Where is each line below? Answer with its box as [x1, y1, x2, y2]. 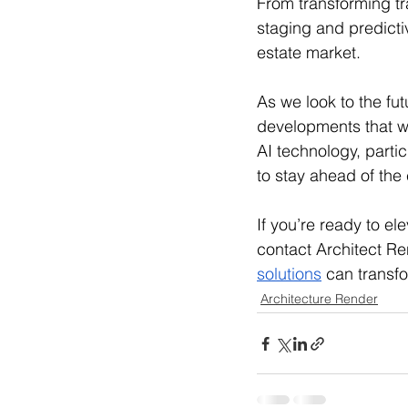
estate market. [257, 42, 365, 63]
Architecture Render [260, 291, 378, 307]
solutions [257, 263, 321, 284]
